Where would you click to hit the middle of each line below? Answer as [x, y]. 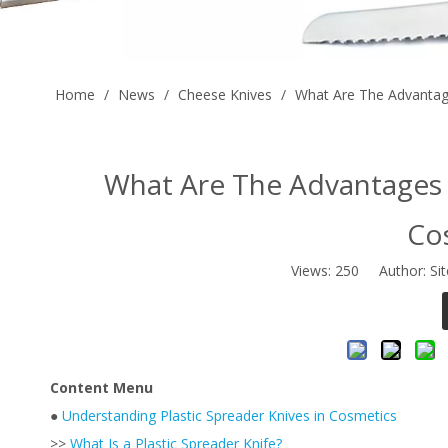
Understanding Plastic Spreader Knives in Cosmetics [229, 415]
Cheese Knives [225, 94]
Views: [313, 270]
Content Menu [101, 387]
